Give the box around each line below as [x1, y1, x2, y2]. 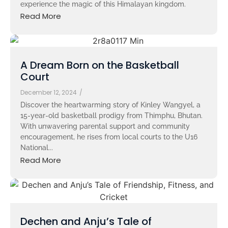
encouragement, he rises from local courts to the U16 [20, 133, 197, 141]
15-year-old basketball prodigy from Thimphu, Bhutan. [20, 111, 203, 120]
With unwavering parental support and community [20, 122, 190, 131]
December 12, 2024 [20, 88, 77, 97]
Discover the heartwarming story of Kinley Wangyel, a [20, 101, 201, 109]
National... [20, 144, 53, 152]
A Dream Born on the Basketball [20, 58, 179, 73]
